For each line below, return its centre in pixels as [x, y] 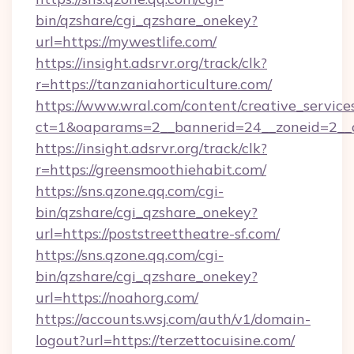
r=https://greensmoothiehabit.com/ [151, 169]
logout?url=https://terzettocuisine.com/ [165, 340]
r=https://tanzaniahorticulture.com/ [154, 84]
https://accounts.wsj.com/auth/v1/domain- [173, 319]
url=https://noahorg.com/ [117, 298]
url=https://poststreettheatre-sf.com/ [158, 233]
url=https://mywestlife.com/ [126, 41]
